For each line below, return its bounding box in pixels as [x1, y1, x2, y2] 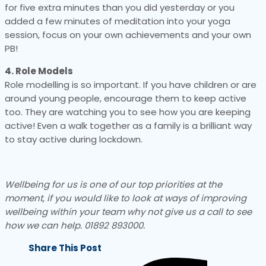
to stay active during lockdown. [5, 133, 142, 146]
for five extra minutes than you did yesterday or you [5, 1, 235, 14]
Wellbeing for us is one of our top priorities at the [5, 178, 222, 191]
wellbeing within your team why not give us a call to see [5, 205, 252, 218]
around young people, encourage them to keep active [5, 92, 246, 105]
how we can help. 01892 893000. [5, 219, 147, 232]
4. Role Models [5, 65, 73, 78]
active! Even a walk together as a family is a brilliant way [5, 119, 252, 132]
